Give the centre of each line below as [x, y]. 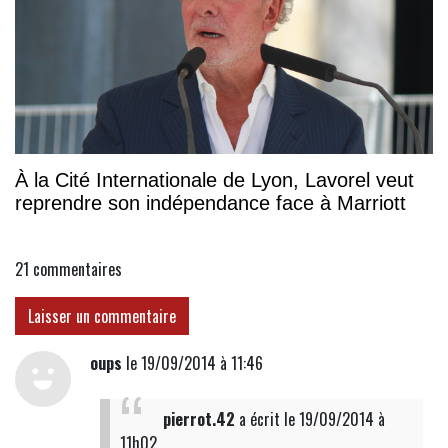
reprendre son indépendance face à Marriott [210, 202]
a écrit [259, 418]
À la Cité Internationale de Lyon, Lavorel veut [214, 179]
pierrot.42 [198, 418]
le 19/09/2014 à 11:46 [192, 362]
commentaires [77, 268]
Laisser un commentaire [102, 315]
